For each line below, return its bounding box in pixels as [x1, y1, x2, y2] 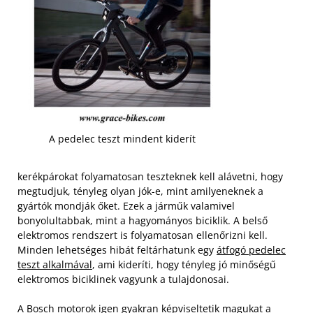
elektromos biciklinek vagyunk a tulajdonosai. [17, 272, 229, 286]
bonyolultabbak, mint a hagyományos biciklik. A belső [17, 213, 268, 227]
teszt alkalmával [17, 257, 92, 271]
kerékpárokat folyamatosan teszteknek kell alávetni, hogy [17, 169, 283, 183]
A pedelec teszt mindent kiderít [49, 132, 196, 146]
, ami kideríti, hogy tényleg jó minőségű [92, 257, 276, 271]
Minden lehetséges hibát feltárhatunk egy [17, 242, 217, 256]
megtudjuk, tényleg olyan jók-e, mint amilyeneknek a [17, 184, 263, 198]
